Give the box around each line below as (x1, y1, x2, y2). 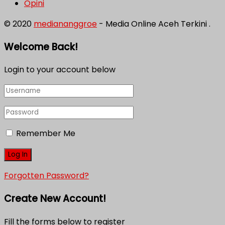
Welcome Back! (4, 40, 78, 54)
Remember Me (16, 128, 75, 140)
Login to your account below (4, 64, 116, 76)
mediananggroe (34, 18, 97, 30)
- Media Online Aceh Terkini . (97, 18, 210, 30)
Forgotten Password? (4, 170, 89, 182)
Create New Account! (4, 191, 106, 205)
